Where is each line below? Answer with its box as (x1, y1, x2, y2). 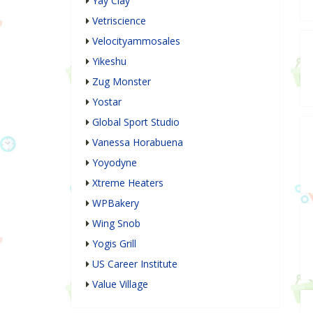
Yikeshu (92, 54, 126, 68)
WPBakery (92, 196, 139, 210)
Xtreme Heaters (92, 176, 163, 190)
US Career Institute (92, 257, 177, 271)
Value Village (92, 277, 148, 291)
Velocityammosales (92, 34, 180, 48)
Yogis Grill (92, 237, 136, 251)
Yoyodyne (92, 156, 137, 170)
